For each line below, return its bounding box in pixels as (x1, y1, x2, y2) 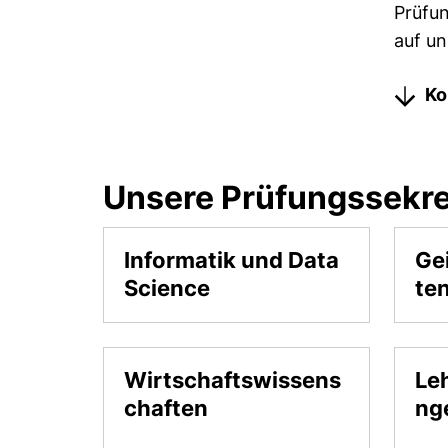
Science (124, 275, 211, 301)
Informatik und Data (124, 247, 340, 273)
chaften (124, 395, 209, 421)
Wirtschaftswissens (124, 367, 342, 393)
